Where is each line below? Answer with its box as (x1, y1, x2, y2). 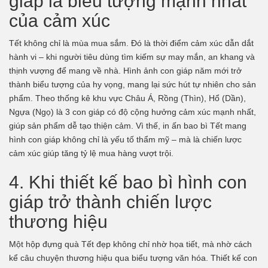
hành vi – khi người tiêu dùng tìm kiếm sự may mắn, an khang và (9, 51, 255, 62)
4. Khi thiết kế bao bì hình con (9, 172, 247, 192)
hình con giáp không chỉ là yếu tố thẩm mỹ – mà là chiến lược (9, 134, 242, 144)
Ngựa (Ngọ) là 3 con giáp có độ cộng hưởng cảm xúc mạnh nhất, (9, 106, 256, 117)
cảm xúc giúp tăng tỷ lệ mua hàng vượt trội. (9, 148, 173, 158)
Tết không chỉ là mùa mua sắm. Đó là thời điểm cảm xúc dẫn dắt (9, 38, 254, 48)
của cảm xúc (9, 10, 110, 31)
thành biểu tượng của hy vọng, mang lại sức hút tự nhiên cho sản (9, 79, 256, 89)
